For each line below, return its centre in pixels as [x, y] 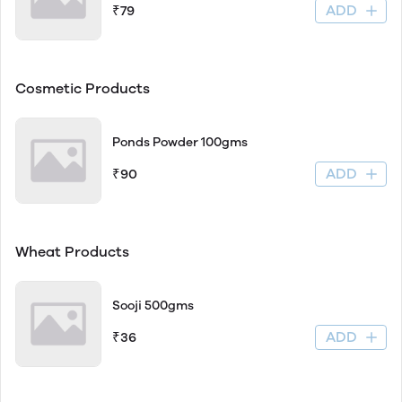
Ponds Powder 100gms [180, 142]
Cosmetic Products [84, 88]
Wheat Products [74, 252]
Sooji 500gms [153, 306]
